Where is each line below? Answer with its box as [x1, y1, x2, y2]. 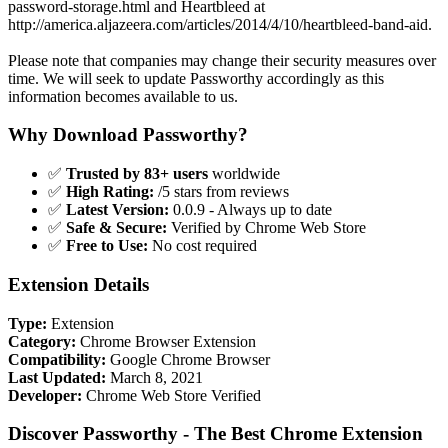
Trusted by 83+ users [66, 165, 208, 183]
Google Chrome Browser [106, 350, 270, 368]
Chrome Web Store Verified [82, 386, 261, 404]
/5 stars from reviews [154, 183, 289, 201]
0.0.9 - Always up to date [169, 201, 332, 219]
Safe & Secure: [66, 219, 167, 237]
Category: [8, 332, 76, 350]
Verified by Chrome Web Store [167, 219, 366, 237]
